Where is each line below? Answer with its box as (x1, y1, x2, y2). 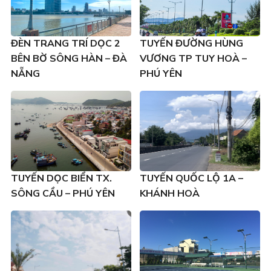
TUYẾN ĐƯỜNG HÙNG (140, 37, 243, 51)
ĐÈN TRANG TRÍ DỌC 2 (10, 37, 120, 51)
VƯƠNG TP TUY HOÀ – (140, 52, 247, 66)
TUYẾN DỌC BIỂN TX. (10, 172, 112, 186)
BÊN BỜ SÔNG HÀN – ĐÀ (10, 52, 127, 66)
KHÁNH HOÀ (140, 187, 200, 201)
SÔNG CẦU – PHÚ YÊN (10, 187, 115, 201)
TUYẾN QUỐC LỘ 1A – (140, 172, 243, 186)
